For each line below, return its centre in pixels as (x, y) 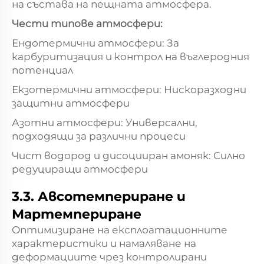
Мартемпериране (77, 214)
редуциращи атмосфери (80, 169)
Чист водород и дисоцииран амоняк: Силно (128, 155)
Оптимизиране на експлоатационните (120, 230)
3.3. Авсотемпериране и (99, 196)
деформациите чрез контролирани (109, 257)
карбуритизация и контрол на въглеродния (131, 56)
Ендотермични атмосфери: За (95, 43)
